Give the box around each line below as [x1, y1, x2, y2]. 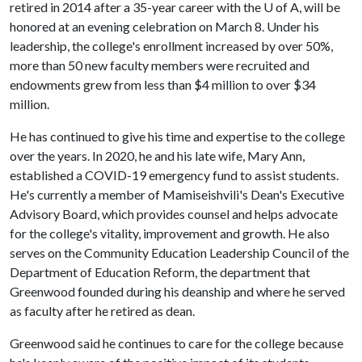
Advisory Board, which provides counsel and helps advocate [10, 206, 338, 221]
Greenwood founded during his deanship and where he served [10, 284, 345, 299]
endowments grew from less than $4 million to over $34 [10, 77, 316, 92]
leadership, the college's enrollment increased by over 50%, [10, 38, 333, 53]
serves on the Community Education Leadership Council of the [10, 245, 349, 260]
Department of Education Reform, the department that [10, 264, 310, 280]
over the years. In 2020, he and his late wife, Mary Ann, [10, 148, 305, 163]
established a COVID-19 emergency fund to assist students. [10, 167, 339, 183]
